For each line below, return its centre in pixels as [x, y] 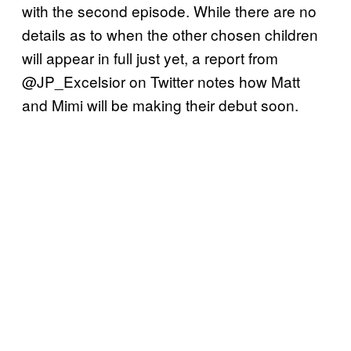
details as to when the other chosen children [170, 34]
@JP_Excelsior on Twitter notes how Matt [161, 81]
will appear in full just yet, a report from [150, 57]
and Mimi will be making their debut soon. [160, 104]
